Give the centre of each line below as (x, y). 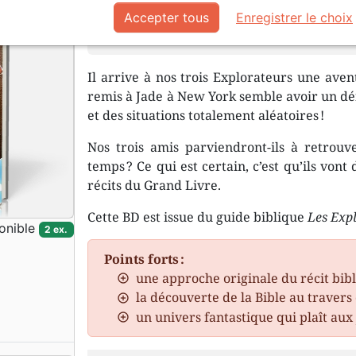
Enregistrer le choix (294, 17)
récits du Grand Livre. (155, 185)
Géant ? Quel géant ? (183, 36)
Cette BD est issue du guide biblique (198, 217)
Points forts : (145, 259)
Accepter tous (166, 17)
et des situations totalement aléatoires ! (206, 115)
